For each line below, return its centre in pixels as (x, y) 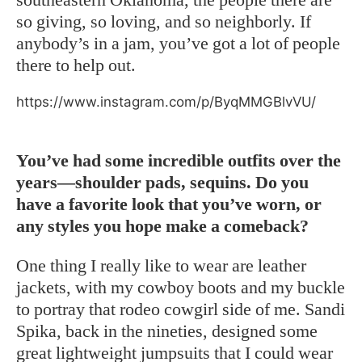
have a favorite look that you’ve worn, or (169, 204)
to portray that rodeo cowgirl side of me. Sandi (181, 309)
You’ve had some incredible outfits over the (179, 160)
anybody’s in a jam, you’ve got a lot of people (178, 43)
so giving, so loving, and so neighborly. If (164, 21)
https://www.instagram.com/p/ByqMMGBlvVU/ (166, 102)
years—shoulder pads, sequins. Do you (162, 182)
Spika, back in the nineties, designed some (167, 331)
